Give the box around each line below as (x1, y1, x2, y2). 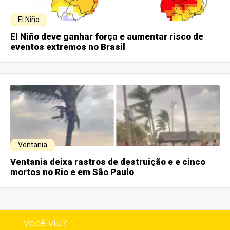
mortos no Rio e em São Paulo (10, 167, 135, 178)
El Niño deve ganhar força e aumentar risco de (10, 31, 204, 42)
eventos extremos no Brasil (10, 42, 126, 52)
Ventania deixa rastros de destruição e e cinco (10, 157, 206, 167)
